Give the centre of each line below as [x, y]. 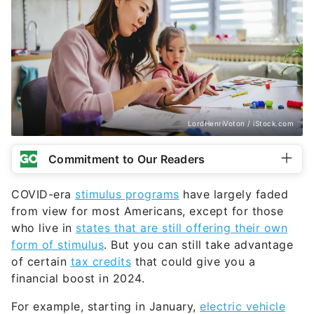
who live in [43, 228]
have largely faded [233, 194]
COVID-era [43, 194]
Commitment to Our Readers [127, 159]
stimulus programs [127, 194]
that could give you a [193, 262]
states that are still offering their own [182, 228]
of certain [41, 262]
